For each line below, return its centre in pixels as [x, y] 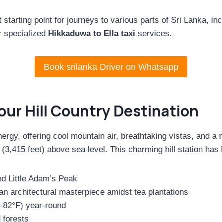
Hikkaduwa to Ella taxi [92, 34]
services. [154, 34]
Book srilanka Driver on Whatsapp [111, 67]
